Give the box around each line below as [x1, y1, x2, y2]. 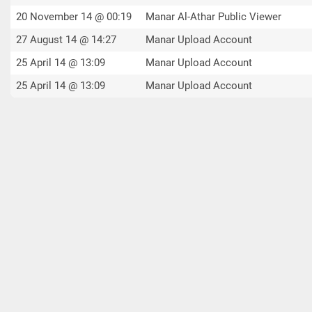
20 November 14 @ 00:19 [16, 10, 132, 23]
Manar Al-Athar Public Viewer [146, 10, 281, 23]
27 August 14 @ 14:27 [16, 33, 116, 46]
